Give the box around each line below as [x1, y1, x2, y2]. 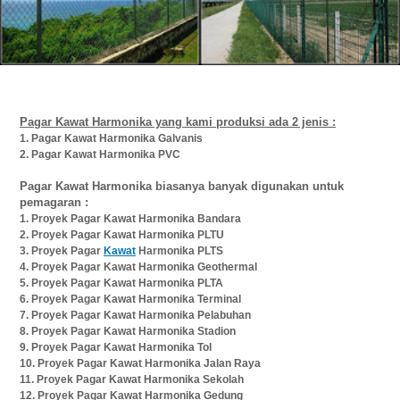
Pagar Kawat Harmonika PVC [31, 147, 180, 161]
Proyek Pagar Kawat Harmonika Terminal [31, 292, 241, 305]
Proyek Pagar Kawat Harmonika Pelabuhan [31, 308, 251, 321]
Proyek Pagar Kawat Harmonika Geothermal [31, 260, 257, 273]
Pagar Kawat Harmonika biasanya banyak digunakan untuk [20, 179, 344, 193]
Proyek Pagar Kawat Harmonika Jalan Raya [37, 356, 261, 370]
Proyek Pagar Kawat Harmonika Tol [31, 340, 212, 354]
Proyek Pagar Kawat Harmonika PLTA [31, 276, 223, 289]
